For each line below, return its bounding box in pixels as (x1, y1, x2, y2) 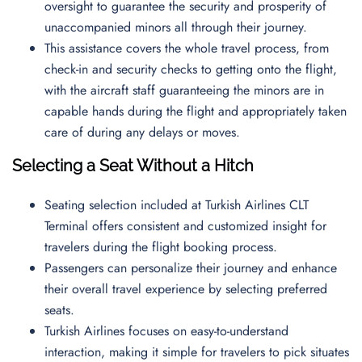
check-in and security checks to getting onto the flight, (44, 60, 337, 78)
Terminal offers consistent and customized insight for (44, 217, 326, 235)
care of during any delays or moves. (44, 123, 244, 141)
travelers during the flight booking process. (44, 238, 285, 256)
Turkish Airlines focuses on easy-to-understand (44, 322, 288, 340)
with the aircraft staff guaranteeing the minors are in (44, 81, 324, 99)
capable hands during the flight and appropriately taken (44, 102, 347, 120)
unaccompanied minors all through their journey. (44, 18, 315, 36)
